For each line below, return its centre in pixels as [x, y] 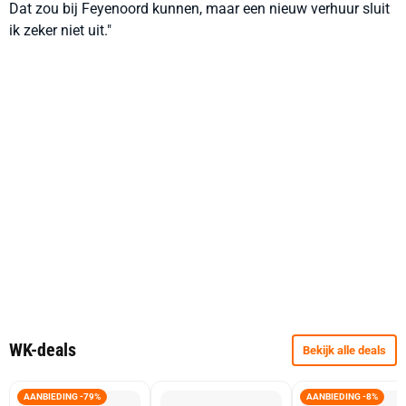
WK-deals [43, 350]
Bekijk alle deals [344, 350]
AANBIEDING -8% [342, 396]
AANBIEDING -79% [62, 396]
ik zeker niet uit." [60, 30]
